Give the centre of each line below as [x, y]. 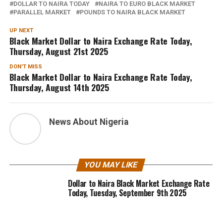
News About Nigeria [88, 122]
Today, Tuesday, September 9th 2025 [127, 193]
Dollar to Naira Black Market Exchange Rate [139, 183]
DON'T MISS [26, 66]
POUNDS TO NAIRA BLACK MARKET [132, 12]
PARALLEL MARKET [42, 12]
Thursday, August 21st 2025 [58, 51]
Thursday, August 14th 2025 [59, 87]
